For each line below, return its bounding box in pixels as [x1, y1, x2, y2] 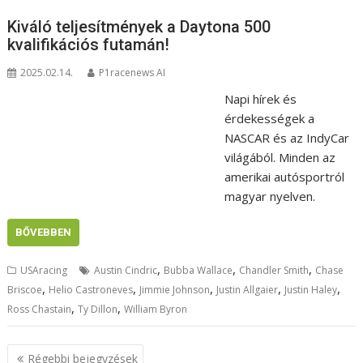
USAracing [20, 263, 68, 277]
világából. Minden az [224, 148, 335, 165]
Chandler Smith [239, 263, 310, 277]
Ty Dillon [78, 301, 118, 316]
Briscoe [7, 282, 43, 297]
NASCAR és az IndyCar [224, 129, 349, 146]
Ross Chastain [7, 301, 72, 316]
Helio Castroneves [49, 282, 134, 297]
